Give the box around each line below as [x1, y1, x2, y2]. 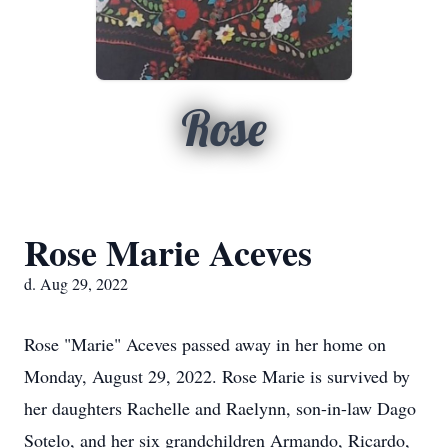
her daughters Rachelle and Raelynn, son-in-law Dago [24, 396, 416, 420]
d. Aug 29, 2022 [24, 273, 128, 294]
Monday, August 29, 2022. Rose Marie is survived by [24, 364, 410, 388]
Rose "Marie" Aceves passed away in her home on [24, 332, 386, 356]
